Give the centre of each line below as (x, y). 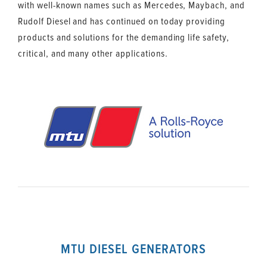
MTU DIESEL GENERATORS (133, 249)
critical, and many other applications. (93, 53)
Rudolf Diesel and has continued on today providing (122, 21)
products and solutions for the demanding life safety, (124, 37)
